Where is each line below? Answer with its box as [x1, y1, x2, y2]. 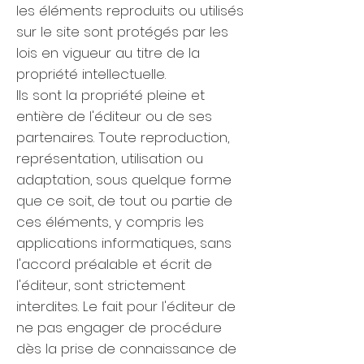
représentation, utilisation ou [16, 149, 203, 168]
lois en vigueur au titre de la [16, 43, 200, 63]
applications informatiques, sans [16, 233, 232, 253]
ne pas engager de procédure [16, 318, 222, 337]
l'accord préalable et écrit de [16, 254, 212, 274]
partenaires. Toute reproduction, [16, 128, 229, 147]
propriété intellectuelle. [16, 64, 166, 84]
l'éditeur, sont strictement [16, 275, 185, 295]
